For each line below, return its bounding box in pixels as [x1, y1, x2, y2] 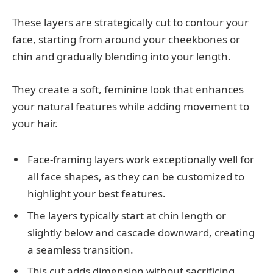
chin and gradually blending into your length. [12, 49, 231, 64]
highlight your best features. [27, 186, 166, 201]
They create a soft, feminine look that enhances [12, 82, 244, 97]
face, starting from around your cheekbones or [12, 32, 240, 47]
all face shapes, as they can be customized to [27, 169, 244, 184]
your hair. [12, 116, 58, 131]
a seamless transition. [27, 242, 133, 257]
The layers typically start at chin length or [27, 208, 226, 222]
